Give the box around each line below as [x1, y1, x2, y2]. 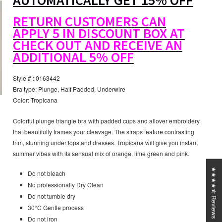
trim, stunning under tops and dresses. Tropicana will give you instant [13, 138, 198, 147]
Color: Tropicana [13, 96, 57, 105]
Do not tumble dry [28, 192, 75, 201]
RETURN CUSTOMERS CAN [13, 12, 166, 31]
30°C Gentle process [28, 203, 84, 212]
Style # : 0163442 [13, 74, 60, 83]
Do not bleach [28, 169, 65, 178]
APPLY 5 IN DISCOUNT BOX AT [13, 24, 185, 43]
